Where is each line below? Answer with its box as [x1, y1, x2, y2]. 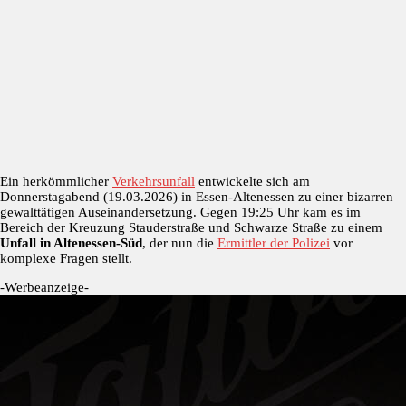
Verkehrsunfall [112, 173, 195, 188]
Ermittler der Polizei [217, 235, 330, 250]
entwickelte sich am [195, 173, 310, 188]
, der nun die [142, 235, 217, 250]
